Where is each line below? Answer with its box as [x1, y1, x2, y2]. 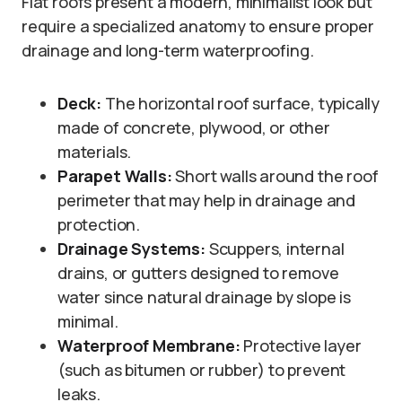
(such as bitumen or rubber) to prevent [57, 359, 346, 381]
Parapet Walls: [57, 165, 172, 188]
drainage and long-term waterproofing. [22, 39, 314, 62]
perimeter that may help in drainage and [57, 189, 355, 212]
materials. [57, 141, 132, 163]
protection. [57, 214, 141, 236]
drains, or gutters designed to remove [57, 262, 339, 284]
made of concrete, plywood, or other [57, 117, 330, 139]
